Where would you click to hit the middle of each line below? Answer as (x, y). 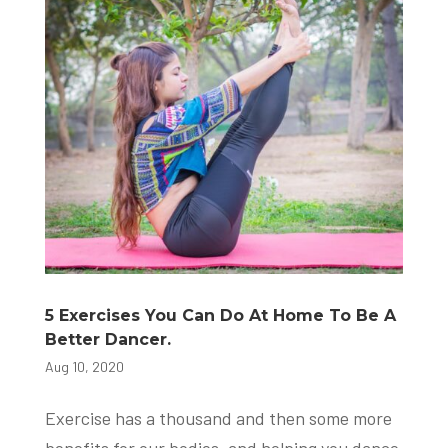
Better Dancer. (107, 340)
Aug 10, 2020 (84, 367)
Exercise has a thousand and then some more (218, 418)
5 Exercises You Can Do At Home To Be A (220, 316)
